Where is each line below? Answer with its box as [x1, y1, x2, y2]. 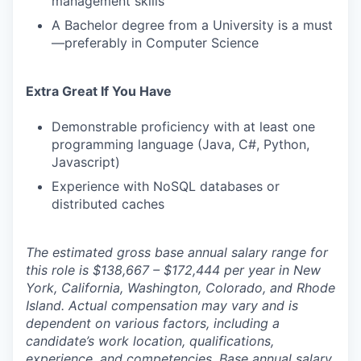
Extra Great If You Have [26, 83, 172, 99]
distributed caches [52, 196, 164, 212]
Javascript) [52, 154, 120, 170]
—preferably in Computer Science [52, 35, 259, 51]
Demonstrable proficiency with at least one [52, 118, 315, 135]
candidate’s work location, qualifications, [26, 333, 274, 349]
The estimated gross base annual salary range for [26, 244, 328, 260]
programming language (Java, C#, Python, [52, 136, 309, 152]
